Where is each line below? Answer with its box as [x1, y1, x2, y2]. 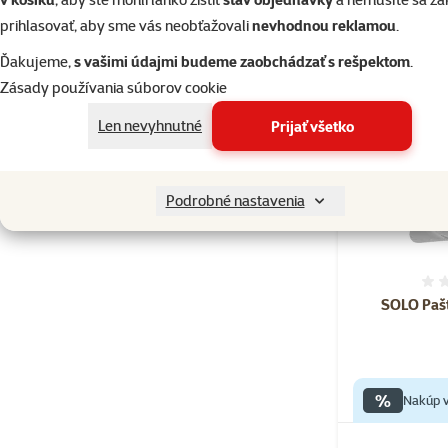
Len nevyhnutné [98, 116, 202, 136]
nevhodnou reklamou [252, 16, 396, 36]
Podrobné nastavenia [165, 191, 305, 211]
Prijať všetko [270, 116, 354, 136]
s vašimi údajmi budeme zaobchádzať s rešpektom [74, 52, 410, 72]
